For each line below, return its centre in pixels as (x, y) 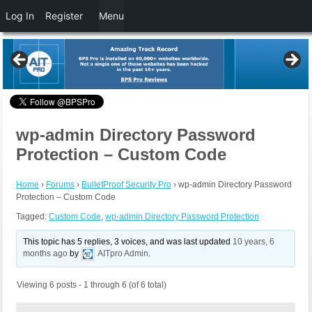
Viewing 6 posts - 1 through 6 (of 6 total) (92, 285)
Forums (60, 185)
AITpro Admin (123, 254)
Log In (20, 16)
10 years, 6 (254, 242)
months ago (46, 254)
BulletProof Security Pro (126, 185)
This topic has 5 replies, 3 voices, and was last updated (128, 242)
